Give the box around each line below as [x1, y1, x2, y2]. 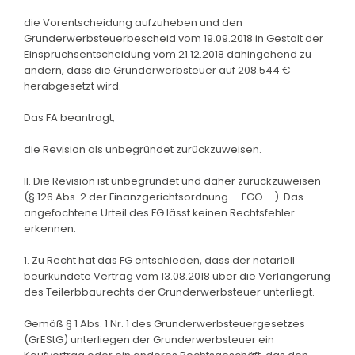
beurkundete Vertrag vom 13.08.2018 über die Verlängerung [24, 268, 330, 284]
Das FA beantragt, [24, 109, 115, 125]
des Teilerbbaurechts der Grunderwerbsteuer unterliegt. [24, 284, 315, 300]
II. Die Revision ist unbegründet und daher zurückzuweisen [24, 173, 321, 189]
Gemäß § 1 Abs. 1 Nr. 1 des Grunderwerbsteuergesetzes [24, 315, 305, 331]
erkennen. [24, 220, 76, 236]
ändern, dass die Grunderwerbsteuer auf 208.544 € [24, 62, 291, 78]
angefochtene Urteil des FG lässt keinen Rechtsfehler [24, 204, 295, 220]
